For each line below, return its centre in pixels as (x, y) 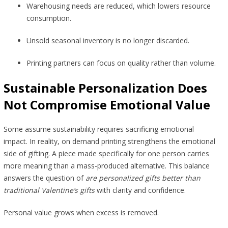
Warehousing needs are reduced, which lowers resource (118, 6)
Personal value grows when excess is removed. (82, 213)
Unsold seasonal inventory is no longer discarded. (109, 41)
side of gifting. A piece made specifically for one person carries (106, 154)
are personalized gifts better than (143, 178)
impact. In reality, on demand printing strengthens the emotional (109, 141)
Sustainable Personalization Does (105, 88)
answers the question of (44, 178)
